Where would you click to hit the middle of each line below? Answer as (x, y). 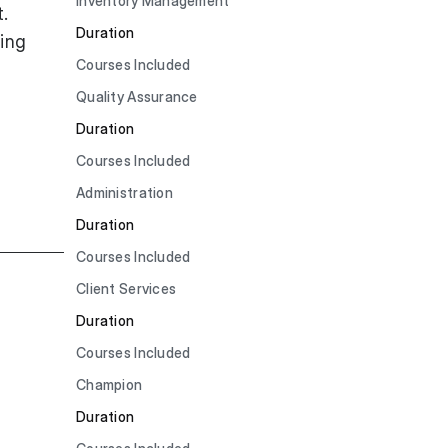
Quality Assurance (137, 96)
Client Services (126, 288)
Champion (109, 384)
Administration (124, 192)
